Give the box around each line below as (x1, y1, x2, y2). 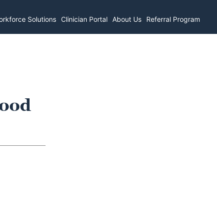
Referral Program (146, 15, 201, 23)
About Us (112, 15, 142, 23)
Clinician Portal (61, 15, 108, 23)
